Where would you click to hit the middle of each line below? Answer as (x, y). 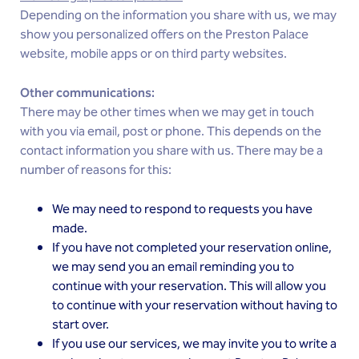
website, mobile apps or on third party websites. (153, 54)
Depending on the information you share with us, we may (178, 16)
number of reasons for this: (96, 170)
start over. (81, 325)
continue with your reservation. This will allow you (189, 286)
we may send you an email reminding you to (173, 267)
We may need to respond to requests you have (182, 210)
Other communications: (89, 93)
